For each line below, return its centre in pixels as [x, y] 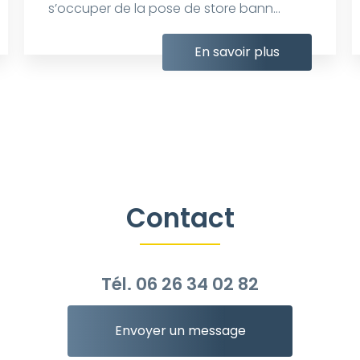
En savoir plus [237, 51]
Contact [180, 218]
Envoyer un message [180, 330]
